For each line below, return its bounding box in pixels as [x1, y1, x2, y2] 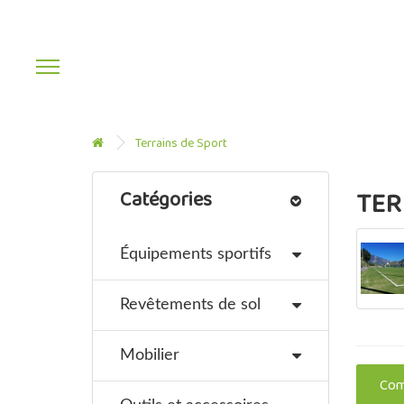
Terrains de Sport [135, 133, 227, 155]
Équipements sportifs [120, 246, 271, 262]
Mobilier [120, 347, 179, 363]
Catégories [120, 183, 212, 218]
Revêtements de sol [120, 297, 261, 313]
